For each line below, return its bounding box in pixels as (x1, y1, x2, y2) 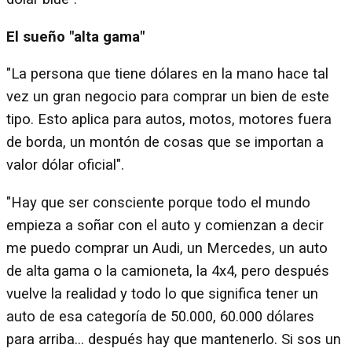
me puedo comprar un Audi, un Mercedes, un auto (6, 239, 328, 257)
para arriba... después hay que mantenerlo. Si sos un (6, 330, 341, 348)
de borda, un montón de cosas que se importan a (6, 134, 324, 152)
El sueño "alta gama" (6, 27, 145, 46)
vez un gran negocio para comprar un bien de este (6, 88, 329, 106)
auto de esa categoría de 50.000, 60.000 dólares (6, 307, 314, 325)
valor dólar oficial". (6, 156, 124, 174)
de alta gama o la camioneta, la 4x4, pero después (6, 262, 329, 280)
